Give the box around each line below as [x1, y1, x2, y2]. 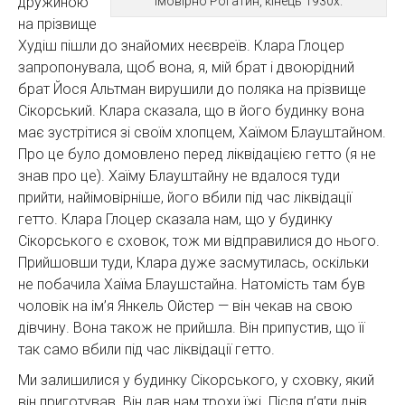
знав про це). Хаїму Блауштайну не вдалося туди [18, 166, 340, 184]
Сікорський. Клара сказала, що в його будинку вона [18, 101, 364, 119]
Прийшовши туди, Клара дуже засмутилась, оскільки [18, 253, 369, 271]
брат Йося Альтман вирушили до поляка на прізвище [18, 80, 366, 98]
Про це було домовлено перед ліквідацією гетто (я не [18, 145, 376, 163]
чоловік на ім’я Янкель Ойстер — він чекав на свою [18, 297, 353, 315]
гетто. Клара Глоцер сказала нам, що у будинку [18, 210, 333, 228]
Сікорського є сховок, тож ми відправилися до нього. [18, 231, 380, 250]
